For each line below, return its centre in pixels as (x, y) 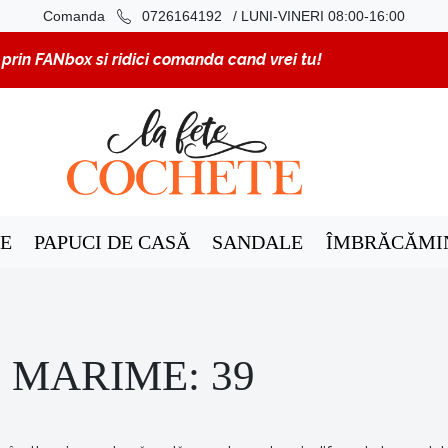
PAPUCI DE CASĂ (112, 242)
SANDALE (258, 242)
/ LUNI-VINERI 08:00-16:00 (319, 15)
